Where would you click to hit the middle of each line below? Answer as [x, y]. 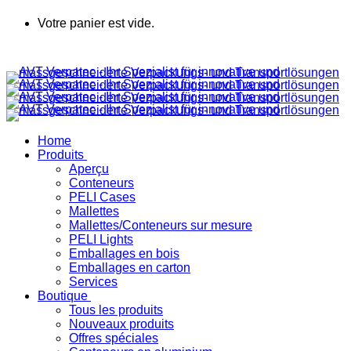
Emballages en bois [124, 253]
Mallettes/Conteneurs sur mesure [161, 225]
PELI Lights [101, 239]
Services [93, 282]
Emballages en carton [130, 268]
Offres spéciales [114, 338]
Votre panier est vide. [96, 23]
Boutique [63, 296]
